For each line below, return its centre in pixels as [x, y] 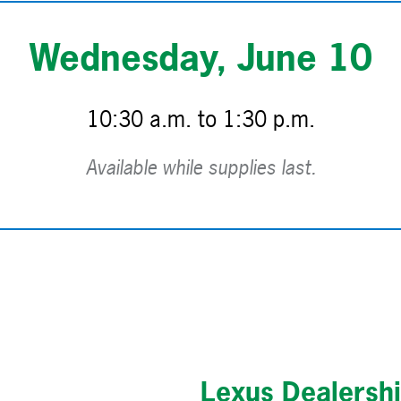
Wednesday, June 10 [200, 57]
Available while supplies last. [200, 167]
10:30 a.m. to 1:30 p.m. [200, 119]
